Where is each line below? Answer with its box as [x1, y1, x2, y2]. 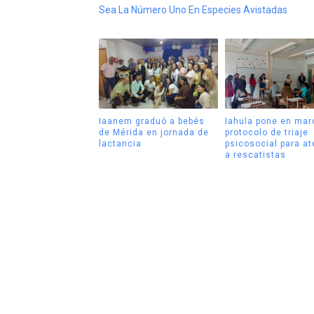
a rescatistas [225, 149, 286, 160]
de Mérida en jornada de [98, 127, 209, 137]
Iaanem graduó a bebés [98, 116, 205, 126]
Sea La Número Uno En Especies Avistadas [98, 4, 287, 16]
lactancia [98, 138, 142, 149]
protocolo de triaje [225, 127, 308, 137]
